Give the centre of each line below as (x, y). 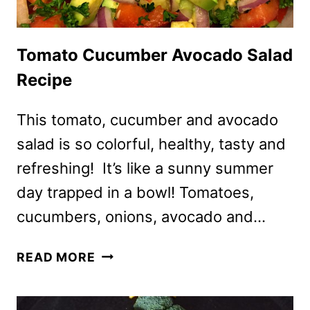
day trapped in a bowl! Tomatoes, (135, 192)
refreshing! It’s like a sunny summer (145, 168)
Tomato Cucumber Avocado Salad (155, 55)
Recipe (44, 80)
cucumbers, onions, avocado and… (141, 216)
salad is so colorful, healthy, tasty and (151, 144)
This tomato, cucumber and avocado (147, 119)
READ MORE (56, 257)
